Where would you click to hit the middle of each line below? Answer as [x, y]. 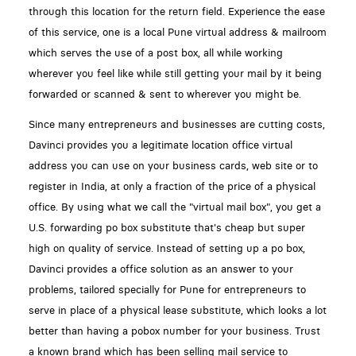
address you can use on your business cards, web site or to [173, 166]
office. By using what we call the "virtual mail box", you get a [174, 207]
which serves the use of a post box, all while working [155, 52]
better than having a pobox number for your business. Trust [174, 331]
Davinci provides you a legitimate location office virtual [160, 145]
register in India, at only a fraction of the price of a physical [172, 187]
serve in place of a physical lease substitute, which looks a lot [177, 311]
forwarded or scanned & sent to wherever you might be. [164, 94]
